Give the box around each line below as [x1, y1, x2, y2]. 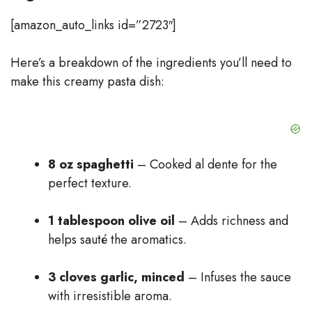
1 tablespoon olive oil [48, 211, 175, 230]
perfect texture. [48, 173, 132, 192]
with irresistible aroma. [48, 286, 172, 305]
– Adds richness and [175, 211, 288, 230]
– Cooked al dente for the [134, 155, 277, 173]
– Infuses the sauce [185, 267, 291, 286]
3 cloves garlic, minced [48, 267, 185, 286]
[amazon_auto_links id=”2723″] [10, 15, 176, 34]
